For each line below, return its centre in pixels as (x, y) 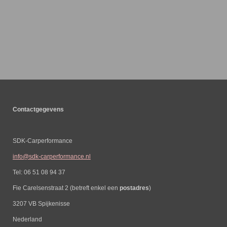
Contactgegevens (44, 109)
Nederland (27, 219)
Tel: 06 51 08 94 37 (39, 172)
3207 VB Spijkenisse (42, 203)
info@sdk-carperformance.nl (52, 156)
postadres (134, 187)
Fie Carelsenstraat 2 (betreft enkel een (66, 187)
